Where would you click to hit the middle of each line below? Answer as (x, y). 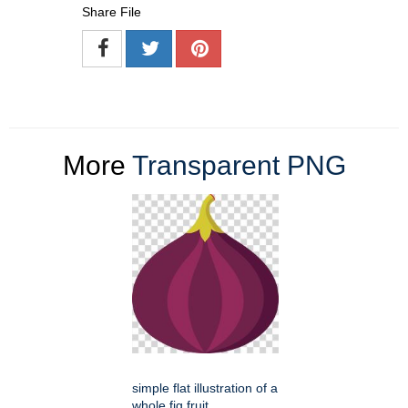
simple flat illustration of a (205, 388)
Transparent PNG (239, 166)
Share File (112, 12)
